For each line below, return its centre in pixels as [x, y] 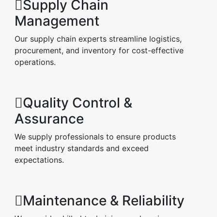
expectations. [39, 160]
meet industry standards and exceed [82, 148]
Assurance [49, 119]
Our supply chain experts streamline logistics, [98, 39]
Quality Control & [77, 103]
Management [57, 21]
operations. [35, 62]
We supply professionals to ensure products [95, 137]
